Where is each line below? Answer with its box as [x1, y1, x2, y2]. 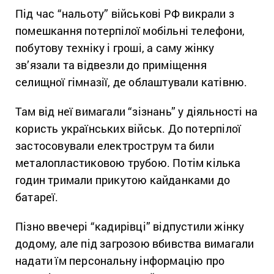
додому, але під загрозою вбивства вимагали [15, 236, 254, 251]
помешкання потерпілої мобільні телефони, [15, 23, 245, 39]
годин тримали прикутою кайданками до [15, 172, 231, 188]
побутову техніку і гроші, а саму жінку [15, 40, 215, 56]
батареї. [15, 190, 59, 205]
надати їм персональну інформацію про [15, 253, 225, 268]
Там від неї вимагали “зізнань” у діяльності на [15, 104, 258, 119]
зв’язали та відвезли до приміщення [15, 57, 207, 73]
